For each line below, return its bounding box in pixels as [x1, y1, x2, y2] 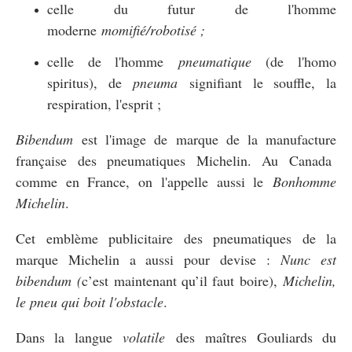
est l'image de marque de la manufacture [82, 129, 337, 148]
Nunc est [280, 249, 336, 269]
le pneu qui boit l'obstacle [16, 291, 163, 311]
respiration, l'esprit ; [47, 93, 161, 113]
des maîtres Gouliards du [175, 327, 337, 346]
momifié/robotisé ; [101, 20, 205, 39]
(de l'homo [251, 51, 337, 71]
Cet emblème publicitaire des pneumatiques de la [16, 228, 336, 247]
